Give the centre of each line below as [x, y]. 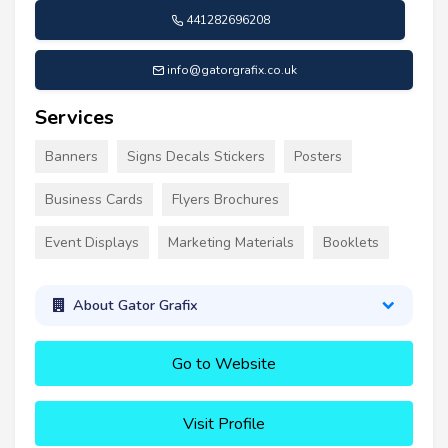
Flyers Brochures [225, 199]
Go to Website [224, 363]
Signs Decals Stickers [196, 156]
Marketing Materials [231, 242]
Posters [318, 156]
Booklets [351, 242]
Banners [71, 156]
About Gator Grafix [135, 305]
